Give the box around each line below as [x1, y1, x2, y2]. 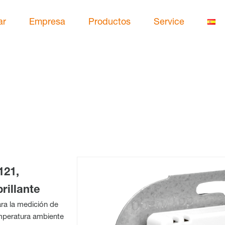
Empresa [29, 18, 65, 27]
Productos [88, 18, 131, 27]
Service [154, 18, 184, 27]
